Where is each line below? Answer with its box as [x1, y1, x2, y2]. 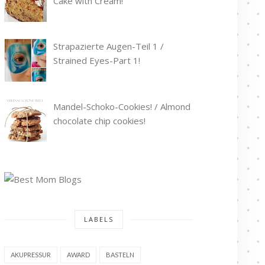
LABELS [84, 214, 114, 224]
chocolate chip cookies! [53, 114, 146, 127]
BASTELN [106, 250, 134, 258]
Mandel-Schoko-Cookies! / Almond [53, 100, 190, 112]
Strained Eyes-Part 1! [53, 54, 140, 66]
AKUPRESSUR [11, 250, 51, 258]
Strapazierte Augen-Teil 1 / [53, 40, 164, 52]
